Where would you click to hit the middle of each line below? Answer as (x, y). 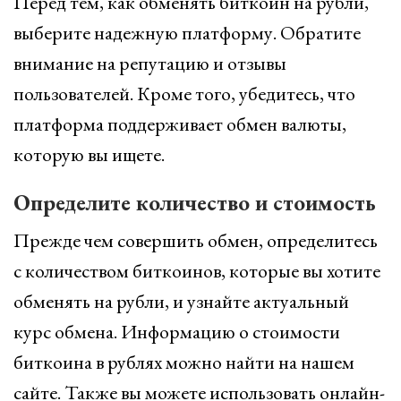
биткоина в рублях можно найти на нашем (184, 362)
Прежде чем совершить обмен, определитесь (196, 240)
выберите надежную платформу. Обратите (187, 33)
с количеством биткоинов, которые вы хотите (197, 271)
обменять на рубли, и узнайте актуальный (181, 301)
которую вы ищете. (89, 154)
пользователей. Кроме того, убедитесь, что (184, 94)
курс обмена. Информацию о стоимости (177, 332)
